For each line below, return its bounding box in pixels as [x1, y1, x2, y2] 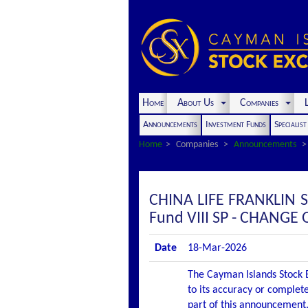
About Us [172, 98, 219, 109]
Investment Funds [206, 120, 266, 130]
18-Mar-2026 [188, 243, 247, 254]
